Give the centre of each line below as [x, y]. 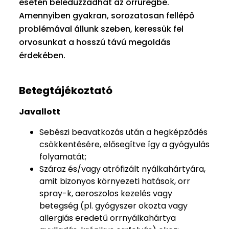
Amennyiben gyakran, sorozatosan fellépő [107, 16]
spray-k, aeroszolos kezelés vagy [106, 193]
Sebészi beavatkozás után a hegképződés [123, 132]
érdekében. [42, 55]
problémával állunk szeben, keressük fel [101, 29]
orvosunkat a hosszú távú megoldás [95, 42]
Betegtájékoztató [66, 90]
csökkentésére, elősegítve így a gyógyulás [124, 144]
